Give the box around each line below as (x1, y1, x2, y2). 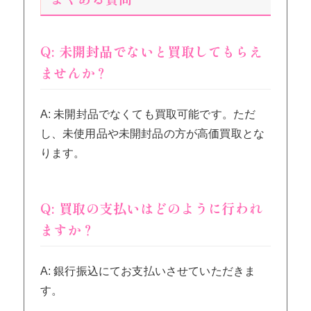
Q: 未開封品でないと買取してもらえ (40, 41, 263, 61)
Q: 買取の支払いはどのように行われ (40, 199, 263, 219)
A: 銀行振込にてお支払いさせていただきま (40, 264, 256, 277)
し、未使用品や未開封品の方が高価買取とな (40, 127, 264, 140)
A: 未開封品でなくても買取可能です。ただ (40, 108, 256, 120)
